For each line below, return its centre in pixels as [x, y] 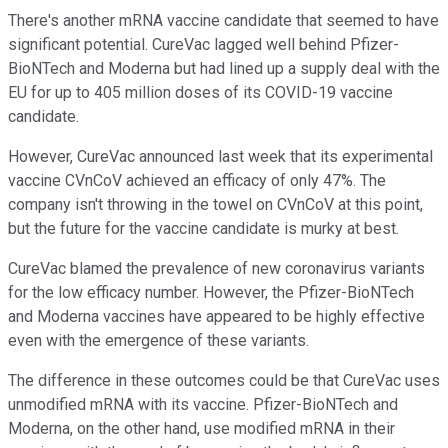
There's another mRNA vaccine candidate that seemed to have [223, 21]
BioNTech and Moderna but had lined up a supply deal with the [224, 69]
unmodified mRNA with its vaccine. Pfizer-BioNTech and [203, 405]
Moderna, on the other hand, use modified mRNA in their [201, 429]
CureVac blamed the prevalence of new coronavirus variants [216, 269]
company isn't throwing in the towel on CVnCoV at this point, [215, 205]
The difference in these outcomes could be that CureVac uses [224, 381]
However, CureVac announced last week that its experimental [220, 157]
